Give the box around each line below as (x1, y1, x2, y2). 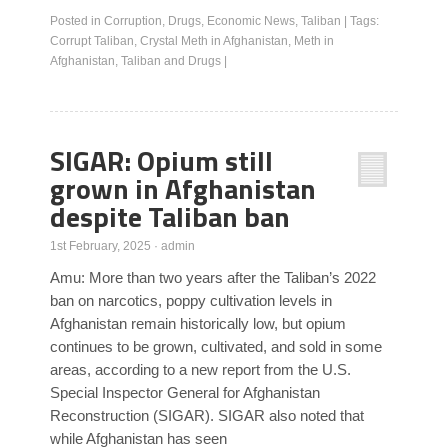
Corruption (104, 14, 162, 28)
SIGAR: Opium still (50, 139, 273, 182)
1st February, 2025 (50, 239, 151, 253)
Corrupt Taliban (50, 34, 134, 48)
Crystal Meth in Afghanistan (140, 34, 288, 48)
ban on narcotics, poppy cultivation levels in (50, 292, 332, 309)
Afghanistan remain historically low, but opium (50, 315, 346, 332)
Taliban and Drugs (121, 54, 221, 68)
